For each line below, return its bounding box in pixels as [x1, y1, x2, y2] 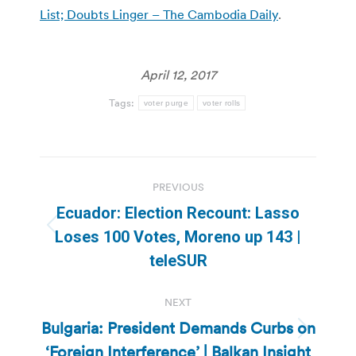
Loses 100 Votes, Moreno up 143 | [55, 226, 301, 246]
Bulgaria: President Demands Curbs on [41, 317, 315, 339]
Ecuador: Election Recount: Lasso [56, 203, 300, 222]
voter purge [143, 98, 188, 107]
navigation [39, 192, 168, 224]
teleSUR [149, 250, 207, 270]
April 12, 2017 [140, 66, 216, 83]
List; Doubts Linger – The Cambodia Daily [40, 6, 278, 22]
